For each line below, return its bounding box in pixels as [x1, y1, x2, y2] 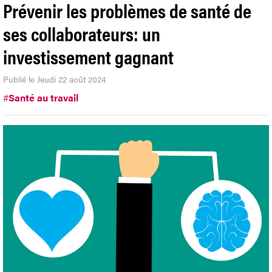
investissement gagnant [3, 42, 174, 70]
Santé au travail [8, 90, 78, 104]
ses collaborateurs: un [3, 19, 160, 47]
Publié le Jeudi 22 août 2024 [3, 72, 106, 85]
